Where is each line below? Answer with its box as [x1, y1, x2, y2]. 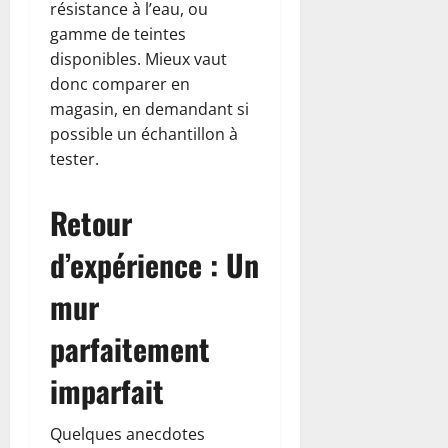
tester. [50, 147, 99, 170]
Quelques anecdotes [50, 422, 205, 445]
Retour [50, 199, 132, 245]
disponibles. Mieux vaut [50, 47, 227, 70]
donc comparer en [50, 72, 190, 95]
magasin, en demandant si [50, 97, 249, 120]
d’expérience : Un [50, 241, 259, 287]
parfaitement [50, 325, 210, 371]
